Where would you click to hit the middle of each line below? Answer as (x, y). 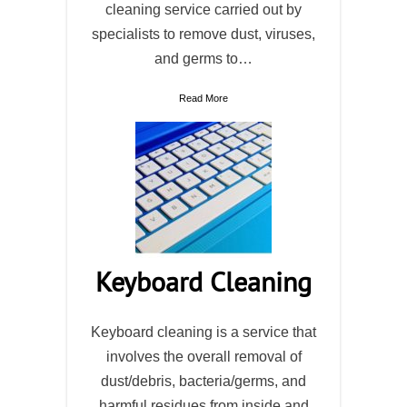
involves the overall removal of (203, 357)
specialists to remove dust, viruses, (203, 34)
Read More (203, 98)
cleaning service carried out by (203, 10)
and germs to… (203, 59)
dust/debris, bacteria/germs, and (203, 381)
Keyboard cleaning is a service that (203, 332)
